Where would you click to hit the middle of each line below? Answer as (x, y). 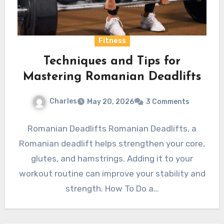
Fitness (112, 40)
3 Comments (168, 101)
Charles (63, 101)
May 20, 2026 (110, 101)
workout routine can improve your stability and (112, 173)
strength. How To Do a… (112, 188)
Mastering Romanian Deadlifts (112, 77)
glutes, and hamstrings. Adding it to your (112, 158)
